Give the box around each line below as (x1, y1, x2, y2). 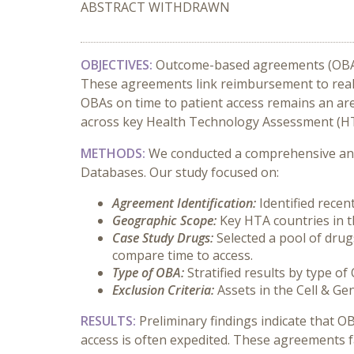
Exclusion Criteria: (112, 281, 214, 299)
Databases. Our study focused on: (81, 164, 279, 181)
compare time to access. (112, 247, 253, 264)
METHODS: (81, 145, 149, 162)
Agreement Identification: (112, 194, 259, 212)
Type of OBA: (112, 264, 184, 281)
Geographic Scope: (112, 212, 217, 229)
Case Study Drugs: (112, 229, 217, 247)
